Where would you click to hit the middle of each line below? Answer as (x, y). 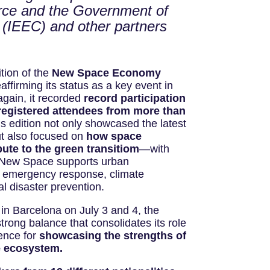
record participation (134, 99)
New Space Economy (106, 73)
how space (114, 137)
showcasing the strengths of (112, 236)
